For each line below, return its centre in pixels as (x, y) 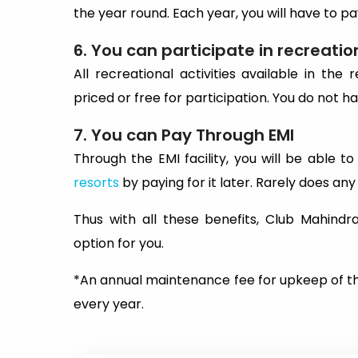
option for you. (119, 243)
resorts (96, 183)
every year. (109, 304)
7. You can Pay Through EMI (184, 135)
